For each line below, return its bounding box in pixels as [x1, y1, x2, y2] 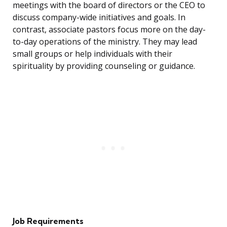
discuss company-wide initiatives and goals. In [13, 12, 185, 23]
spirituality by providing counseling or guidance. [13, 60, 195, 72]
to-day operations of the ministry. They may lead [13, 36, 197, 48]
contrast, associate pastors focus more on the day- [13, 24, 206, 35]
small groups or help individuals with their [13, 48, 172, 60]
